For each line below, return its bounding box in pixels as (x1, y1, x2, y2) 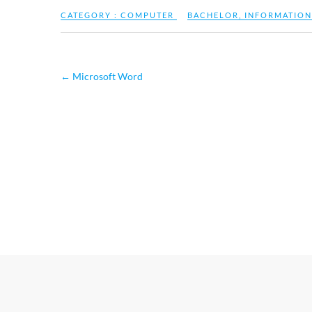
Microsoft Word (70, 70, 143, 82)
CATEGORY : (61, 10, 120, 19)
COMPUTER (120, 10, 174, 19)
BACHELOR (187, 10, 239, 19)
